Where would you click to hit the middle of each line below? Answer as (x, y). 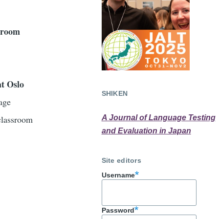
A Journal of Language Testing (158, 117)
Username (118, 175)
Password (118, 210)
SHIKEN (115, 94)
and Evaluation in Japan (146, 131)
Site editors (121, 161)
